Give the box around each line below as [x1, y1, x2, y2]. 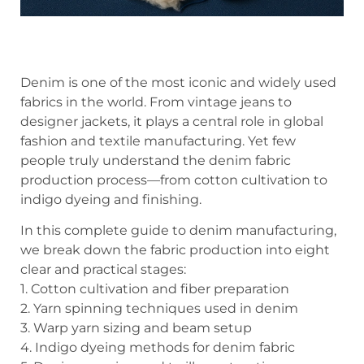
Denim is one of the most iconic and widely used [20, 74, 336, 90]
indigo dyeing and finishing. [20, 191, 201, 207]
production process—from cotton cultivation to [20, 171, 327, 188]
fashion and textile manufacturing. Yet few [20, 132, 296, 149]
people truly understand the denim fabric [20, 152, 291, 168]
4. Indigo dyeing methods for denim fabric [20, 340, 295, 356]
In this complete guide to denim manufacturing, [20, 223, 336, 239]
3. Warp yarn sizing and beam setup [20, 320, 252, 336]
